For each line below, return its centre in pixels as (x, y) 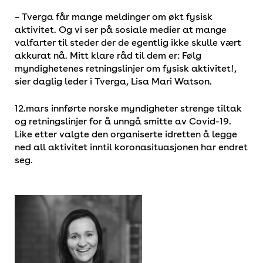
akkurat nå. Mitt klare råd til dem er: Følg (108, 55)
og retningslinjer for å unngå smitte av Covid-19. (123, 121)
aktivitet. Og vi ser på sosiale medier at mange (121, 29)
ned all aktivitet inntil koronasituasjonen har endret (131, 147)
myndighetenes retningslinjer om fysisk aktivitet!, (126, 68)
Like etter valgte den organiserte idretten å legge (126, 134)
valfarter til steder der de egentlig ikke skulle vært (128, 42)
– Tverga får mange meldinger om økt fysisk (114, 16)
